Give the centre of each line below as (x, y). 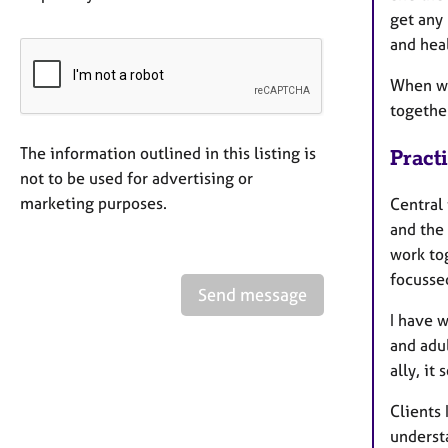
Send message (252, 294)
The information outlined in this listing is (168, 153)
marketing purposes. (93, 203)
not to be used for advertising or (136, 178)
